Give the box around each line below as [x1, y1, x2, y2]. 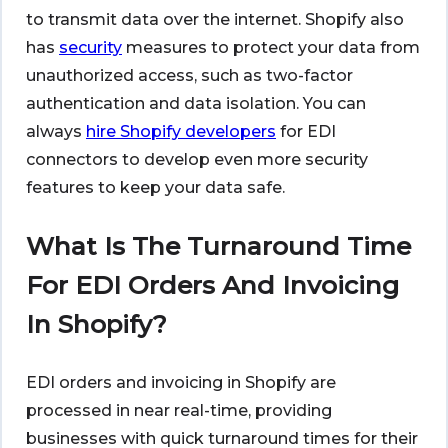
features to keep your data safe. [26, 178, 285, 198]
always [26, 122, 86, 142]
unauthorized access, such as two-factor [26, 66, 353, 86]
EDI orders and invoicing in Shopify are [26, 372, 336, 392]
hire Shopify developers [86, 122, 276, 142]
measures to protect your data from [122, 38, 420, 58]
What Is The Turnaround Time [26, 231, 411, 262]
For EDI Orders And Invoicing [26, 270, 399, 301]
